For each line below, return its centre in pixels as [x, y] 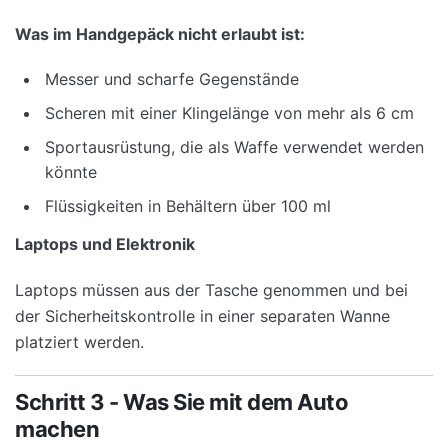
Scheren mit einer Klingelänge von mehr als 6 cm [229, 112]
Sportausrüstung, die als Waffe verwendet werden [234, 146]
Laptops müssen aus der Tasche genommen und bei [211, 290]
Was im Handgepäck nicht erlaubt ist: [160, 33]
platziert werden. [79, 342]
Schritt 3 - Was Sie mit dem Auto [181, 401]
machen [57, 428]
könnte [71, 171]
